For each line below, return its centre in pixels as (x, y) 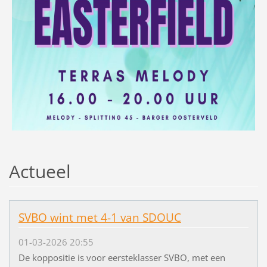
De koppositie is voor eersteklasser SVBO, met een (122, 257)
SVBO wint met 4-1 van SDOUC (100, 218)
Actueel (40, 172)
